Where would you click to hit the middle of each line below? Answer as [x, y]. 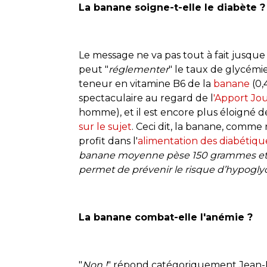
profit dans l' [108, 141]
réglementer [139, 69]
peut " [94, 69]
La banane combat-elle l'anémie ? [166, 217]
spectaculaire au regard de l [146, 98]
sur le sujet [105, 126]
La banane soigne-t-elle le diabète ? [172, 7]
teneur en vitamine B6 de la [146, 83]
